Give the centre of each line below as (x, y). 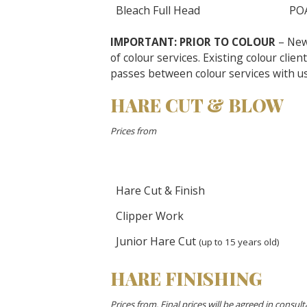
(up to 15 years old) (239, 242)
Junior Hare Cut (157, 241)
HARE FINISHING (186, 279)
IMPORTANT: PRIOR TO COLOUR (193, 42)
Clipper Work (150, 216)
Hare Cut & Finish (160, 191)
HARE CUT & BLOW (197, 105)
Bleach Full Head (158, 10)
